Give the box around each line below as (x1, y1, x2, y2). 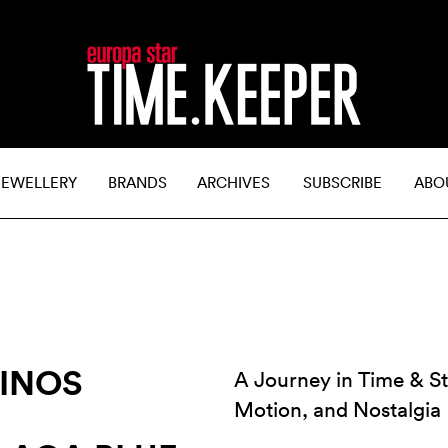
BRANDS (108, 173, 167, 192)
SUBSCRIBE (303, 173, 382, 192)
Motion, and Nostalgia (234, 396, 441, 422)
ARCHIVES (197, 173, 270, 192)
